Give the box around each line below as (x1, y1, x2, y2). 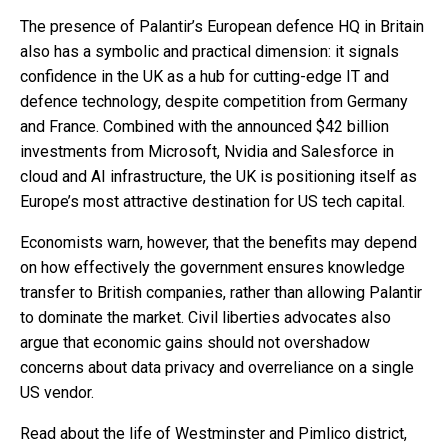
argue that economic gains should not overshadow (20, 332, 370, 352)
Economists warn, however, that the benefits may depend (20, 232, 417, 252)
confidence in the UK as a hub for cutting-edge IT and (20, 66, 389, 86)
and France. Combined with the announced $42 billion (20, 116, 389, 136)
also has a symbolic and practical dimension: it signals (20, 41, 399, 61)
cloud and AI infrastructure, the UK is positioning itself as (20, 166, 417, 186)
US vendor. (20, 382, 94, 402)
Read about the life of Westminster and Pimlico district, (20, 423, 407, 443)
